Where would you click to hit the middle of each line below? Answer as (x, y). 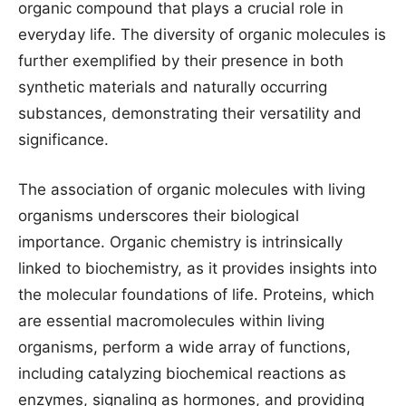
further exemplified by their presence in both (181, 61)
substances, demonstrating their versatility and (190, 113)
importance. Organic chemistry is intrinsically (180, 242)
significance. (63, 140)
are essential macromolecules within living (171, 321)
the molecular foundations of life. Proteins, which (196, 295)
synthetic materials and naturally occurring (173, 87)
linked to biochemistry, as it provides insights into (198, 268)
